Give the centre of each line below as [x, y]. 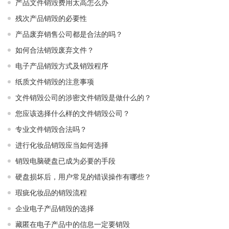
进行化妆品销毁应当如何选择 [62, 145]
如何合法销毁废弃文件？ [55, 50]
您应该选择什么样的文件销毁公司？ [73, 113]
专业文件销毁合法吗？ [51, 129]
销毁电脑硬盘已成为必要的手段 [65, 161]
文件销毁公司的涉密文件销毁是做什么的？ [83, 97]
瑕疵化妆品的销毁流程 [51, 192]
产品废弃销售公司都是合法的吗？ [69, 34]
